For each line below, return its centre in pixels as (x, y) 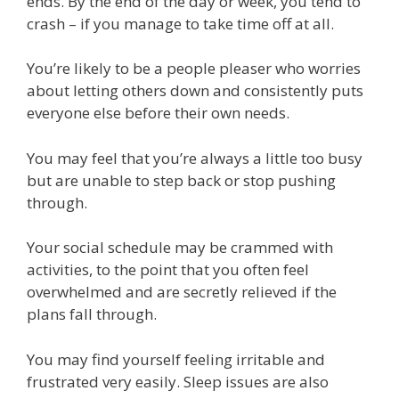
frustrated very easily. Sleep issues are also (178, 381)
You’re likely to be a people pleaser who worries (194, 69)
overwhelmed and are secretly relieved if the (182, 292)
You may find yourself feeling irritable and (176, 359)
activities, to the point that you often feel (168, 270)
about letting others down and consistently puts (195, 91)
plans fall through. (94, 314)
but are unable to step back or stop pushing (181, 180)
